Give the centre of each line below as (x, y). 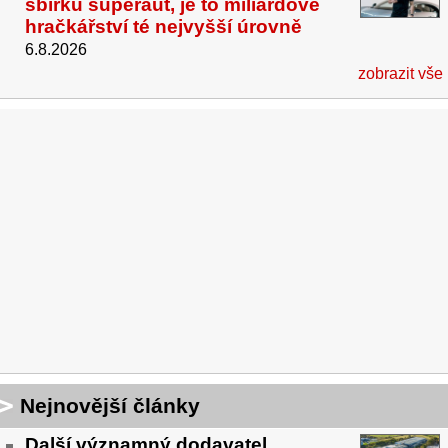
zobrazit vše (400, 73)
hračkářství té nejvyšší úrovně (163, 26)
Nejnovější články (110, 405)
